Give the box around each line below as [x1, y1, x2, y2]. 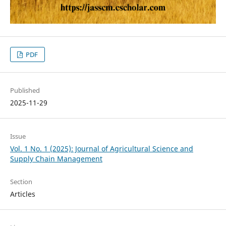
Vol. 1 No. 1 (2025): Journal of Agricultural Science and [10, 144, 193, 154]
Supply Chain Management [10, 154, 102, 164]
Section [10, 177, 32, 187]
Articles [10, 189, 35, 199]
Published [10, 86, 40, 95]
